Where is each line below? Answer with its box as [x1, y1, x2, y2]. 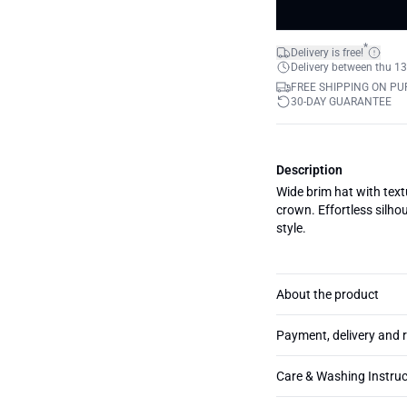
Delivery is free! [291, 46, 363, 59]
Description [276, 163, 342, 177]
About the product [276, 287, 379, 302]
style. [276, 221, 306, 235]
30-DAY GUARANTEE [291, 95, 392, 108]
